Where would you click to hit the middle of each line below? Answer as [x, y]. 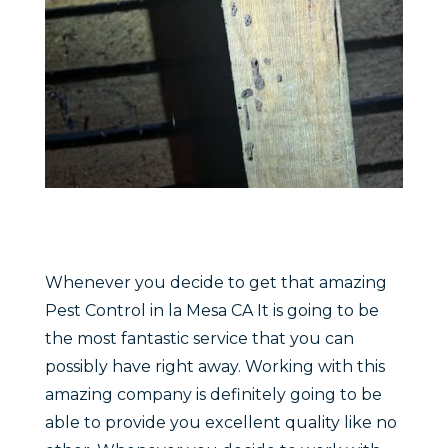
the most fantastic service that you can [199, 339]
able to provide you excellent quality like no [220, 423]
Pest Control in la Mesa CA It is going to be [211, 311]
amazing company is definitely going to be [213, 395]
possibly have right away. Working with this [214, 367]
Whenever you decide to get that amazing [215, 283]
